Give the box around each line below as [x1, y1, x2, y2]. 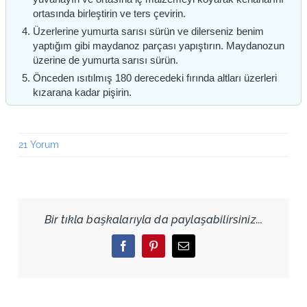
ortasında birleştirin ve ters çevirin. [32, 8, 186, 20]
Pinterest [152, 245, 190, 256]
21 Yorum [18, 139, 59, 151]
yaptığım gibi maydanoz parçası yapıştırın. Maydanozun [32, 40, 284, 52]
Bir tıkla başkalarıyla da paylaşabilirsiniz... [44, 213, 263, 227]
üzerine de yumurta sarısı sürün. [32, 54, 178, 66]
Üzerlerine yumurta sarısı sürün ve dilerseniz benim [32, 25, 264, 38]
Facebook [122, 245, 165, 256]
